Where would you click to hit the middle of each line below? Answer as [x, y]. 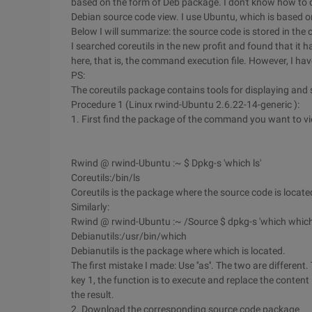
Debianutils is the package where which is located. [178, 251]
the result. [93, 295]
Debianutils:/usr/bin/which [129, 236]
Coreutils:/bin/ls [106, 178]
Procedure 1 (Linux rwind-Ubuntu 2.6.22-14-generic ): [185, 104]
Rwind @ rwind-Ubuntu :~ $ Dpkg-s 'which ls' [166, 163]
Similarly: [90, 207]
